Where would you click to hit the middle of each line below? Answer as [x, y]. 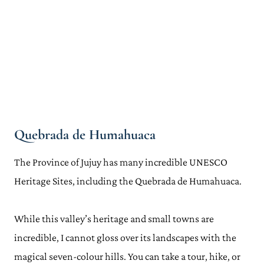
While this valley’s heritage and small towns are [114, 219]
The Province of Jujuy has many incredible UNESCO [121, 162]
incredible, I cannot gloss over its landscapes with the [125, 237]
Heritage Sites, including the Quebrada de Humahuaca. [128, 181]
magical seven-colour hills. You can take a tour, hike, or [127, 256]
